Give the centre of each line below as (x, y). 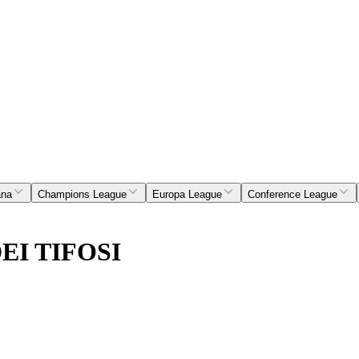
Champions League (82, 195)
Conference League (292, 195)
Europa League (187, 195)
